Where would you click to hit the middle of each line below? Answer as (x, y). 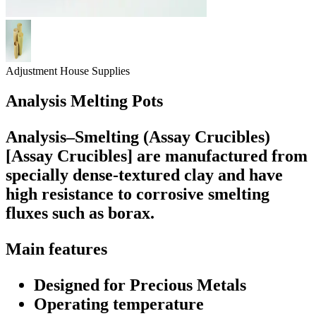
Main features (56, 249)
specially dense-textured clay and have (144, 175)
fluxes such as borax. (80, 213)
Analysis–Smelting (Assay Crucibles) (138, 136)
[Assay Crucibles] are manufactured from (157, 156)
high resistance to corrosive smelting (138, 194)
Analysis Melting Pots (84, 101)
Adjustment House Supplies (68, 71)
